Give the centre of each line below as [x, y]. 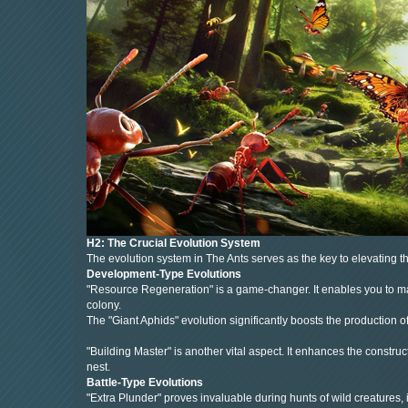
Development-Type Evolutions [164, 275]
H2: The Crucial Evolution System [173, 244]
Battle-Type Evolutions [145, 383]
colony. [104, 306]
